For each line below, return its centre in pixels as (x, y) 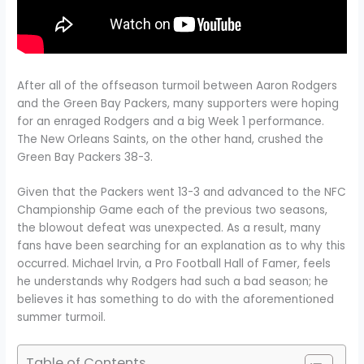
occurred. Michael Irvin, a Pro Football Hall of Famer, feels (174, 264)
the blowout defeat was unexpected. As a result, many (169, 228)
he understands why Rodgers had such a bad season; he (173, 282)
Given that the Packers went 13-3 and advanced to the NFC (182, 193)
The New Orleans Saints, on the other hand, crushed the (171, 139)
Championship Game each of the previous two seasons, (173, 210)
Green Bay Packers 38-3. (85, 157)
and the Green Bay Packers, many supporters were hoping (178, 103)
